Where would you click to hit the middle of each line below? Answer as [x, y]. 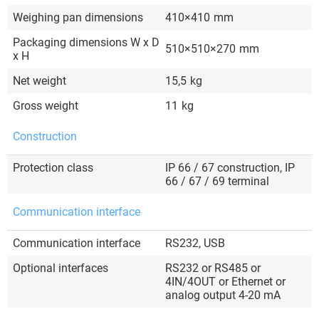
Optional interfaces [61, 268]
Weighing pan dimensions [78, 18]
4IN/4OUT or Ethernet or [225, 282]
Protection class [53, 168]
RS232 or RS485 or [213, 268]
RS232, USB [195, 244]
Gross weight [46, 106]
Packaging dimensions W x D [86, 43]
